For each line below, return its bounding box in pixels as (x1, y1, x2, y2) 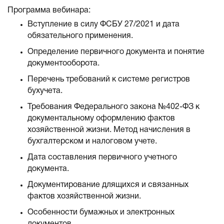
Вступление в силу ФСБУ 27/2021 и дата (27, 21, 179, 28)
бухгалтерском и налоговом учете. (27, 138, 157, 145)
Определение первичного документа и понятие (27, 48, 204, 55)
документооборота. (27, 60, 99, 67)
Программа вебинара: (7, 7, 90, 14)
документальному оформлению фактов (27, 115, 175, 122)
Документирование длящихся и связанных (27, 181, 188, 188)
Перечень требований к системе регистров (27, 76, 190, 83)
